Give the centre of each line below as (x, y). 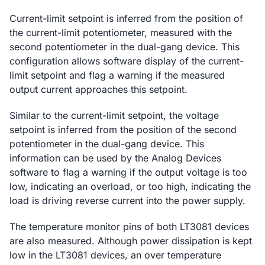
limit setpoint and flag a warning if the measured (117, 75)
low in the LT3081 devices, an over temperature (115, 255)
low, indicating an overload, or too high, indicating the (130, 186)
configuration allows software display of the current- (127, 61)
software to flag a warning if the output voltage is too (128, 172)
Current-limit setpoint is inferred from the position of (126, 18)
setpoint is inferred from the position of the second (123, 129)
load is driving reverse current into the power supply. (127, 200)
